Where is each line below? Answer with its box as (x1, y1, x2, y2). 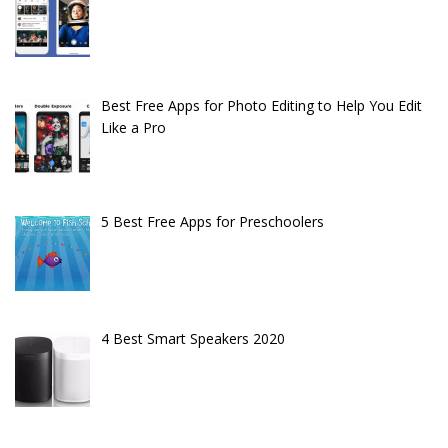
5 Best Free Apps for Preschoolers (100, 212, 324, 232)
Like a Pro (100, 117, 166, 137)
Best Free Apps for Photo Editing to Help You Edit (100, 95, 422, 115)
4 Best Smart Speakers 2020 (100, 329, 285, 348)
